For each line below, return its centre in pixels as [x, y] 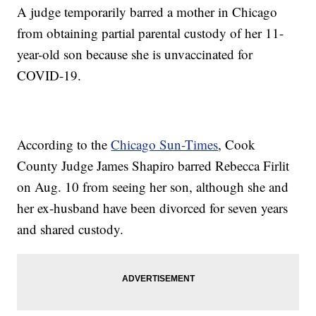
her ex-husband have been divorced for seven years [153, 208]
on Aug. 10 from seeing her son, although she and [153, 187]
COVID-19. [49, 75]
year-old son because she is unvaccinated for [135, 54]
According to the [64, 145]
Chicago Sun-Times [165, 145]
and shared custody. [71, 229]
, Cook [237, 145]
